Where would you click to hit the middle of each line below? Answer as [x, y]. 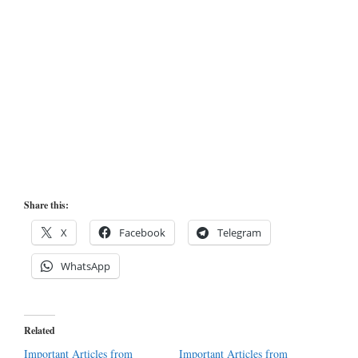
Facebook [142, 233]
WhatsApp [86, 267]
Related [40, 331]
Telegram [239, 233]
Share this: [46, 205]
